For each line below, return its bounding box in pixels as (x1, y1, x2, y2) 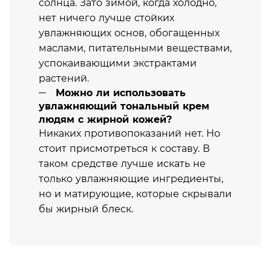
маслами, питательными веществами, (39, 42, 232, 54)
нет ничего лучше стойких (39, 11, 174, 24)
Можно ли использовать (52, 87, 186, 99)
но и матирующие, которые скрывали (39, 188, 232, 200)
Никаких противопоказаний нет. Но (39, 127, 220, 139)
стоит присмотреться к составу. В (39, 142, 210, 154)
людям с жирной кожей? (39, 113, 172, 125)
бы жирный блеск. (39, 203, 133, 215)
